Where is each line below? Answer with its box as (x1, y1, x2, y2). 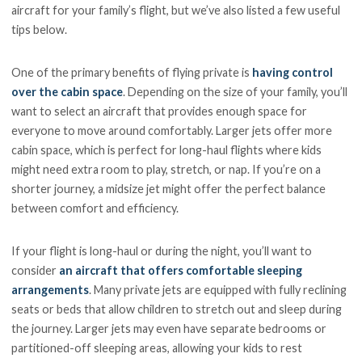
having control (252, 65, 334, 80)
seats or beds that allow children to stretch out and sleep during (11, 301, 343, 316)
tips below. (11, 23, 68, 37)
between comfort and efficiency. (11, 201, 179, 216)
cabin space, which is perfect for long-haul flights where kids (11, 143, 322, 158)
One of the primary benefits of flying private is (11, 65, 253, 80)
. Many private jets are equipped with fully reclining (89, 282, 347, 297)
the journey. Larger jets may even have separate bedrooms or (11, 321, 327, 335)
